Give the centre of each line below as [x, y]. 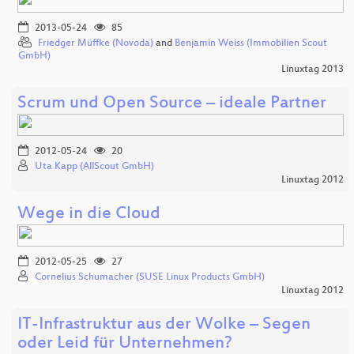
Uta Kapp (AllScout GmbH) [94, 167]
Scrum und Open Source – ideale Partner [172, 104]
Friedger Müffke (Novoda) [96, 44]
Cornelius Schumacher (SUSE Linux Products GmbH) [150, 278]
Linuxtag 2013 [312, 70]
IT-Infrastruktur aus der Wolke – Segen [164, 326]
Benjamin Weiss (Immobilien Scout [251, 44]
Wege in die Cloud [89, 215]
